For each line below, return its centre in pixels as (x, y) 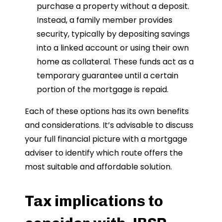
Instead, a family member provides (105, 20)
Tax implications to (94, 201)
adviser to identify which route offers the (104, 153)
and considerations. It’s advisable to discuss (109, 125)
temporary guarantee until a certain (108, 75)
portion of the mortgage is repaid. (103, 89)
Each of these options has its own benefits (107, 111)
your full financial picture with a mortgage (106, 139)
